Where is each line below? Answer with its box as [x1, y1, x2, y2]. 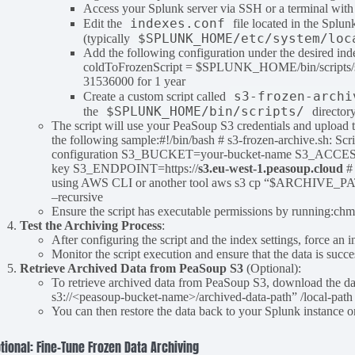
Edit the [83, 17, 126, 31]
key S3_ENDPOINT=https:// [52, 162, 199, 176]
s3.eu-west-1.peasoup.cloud [198, 162, 344, 176]
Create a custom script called [83, 90, 230, 104]
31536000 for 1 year [83, 74, 186, 89]
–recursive [52, 190, 104, 204]
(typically [83, 32, 134, 46]
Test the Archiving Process [20, 219, 162, 233]
